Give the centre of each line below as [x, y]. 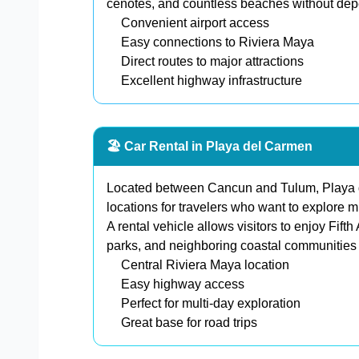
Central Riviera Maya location [205, 265]
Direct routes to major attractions [212, 62]
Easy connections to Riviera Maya [218, 42]
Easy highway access [183, 284]
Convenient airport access [195, 23]
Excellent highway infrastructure [212, 81]
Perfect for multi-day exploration [211, 304]
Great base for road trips [189, 323]
